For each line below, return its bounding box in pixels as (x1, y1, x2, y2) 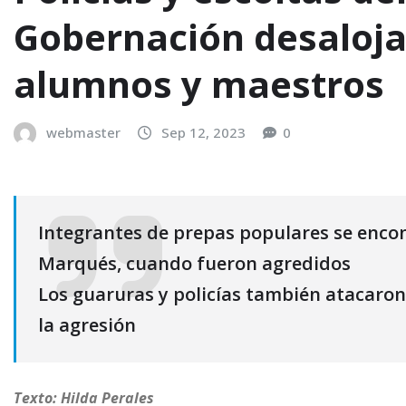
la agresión (38, 313, 136, 338)
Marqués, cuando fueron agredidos (38, 251, 351, 276)
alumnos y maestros (14, 58, 384, 109)
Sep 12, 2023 (161, 122, 246, 141)
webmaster (46, 122, 121, 141)
